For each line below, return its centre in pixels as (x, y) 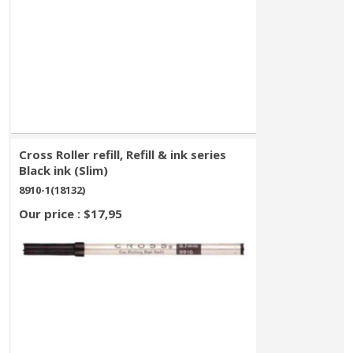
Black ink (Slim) (64, 170)
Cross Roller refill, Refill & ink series (123, 154)
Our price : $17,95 (71, 214)
